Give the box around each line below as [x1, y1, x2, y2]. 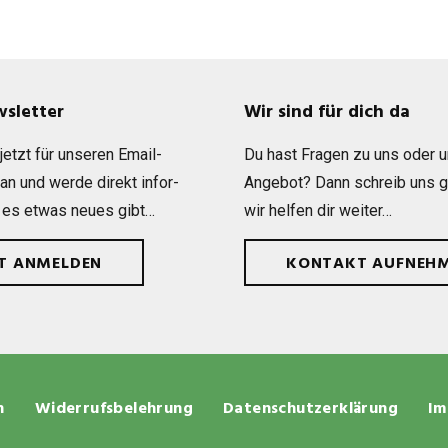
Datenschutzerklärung [223, 396, 399, 423]
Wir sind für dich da [244, 98, 410, 128]
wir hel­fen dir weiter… [244, 201, 392, 221]
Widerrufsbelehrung [34, 396, 194, 423]
